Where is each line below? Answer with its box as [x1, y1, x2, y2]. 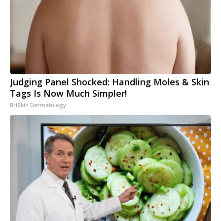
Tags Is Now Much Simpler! [10, 87, 127, 100]
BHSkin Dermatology [10, 101, 66, 109]
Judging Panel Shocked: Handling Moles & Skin [10, 76, 209, 88]
